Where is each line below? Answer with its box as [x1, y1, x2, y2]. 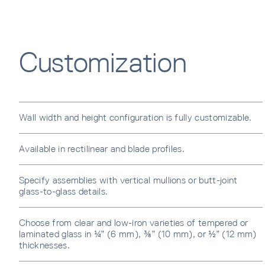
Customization [19, 46, 187, 79]
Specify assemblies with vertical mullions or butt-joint [19, 174, 238, 186]
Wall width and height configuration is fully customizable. [19, 111, 252, 123]
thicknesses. [19, 239, 70, 251]
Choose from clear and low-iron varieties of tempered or [19, 216, 248, 228]
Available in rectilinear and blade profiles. [19, 143, 185, 154]
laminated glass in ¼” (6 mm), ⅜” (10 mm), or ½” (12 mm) [19, 228, 257, 240]
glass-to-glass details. [19, 185, 108, 197]
